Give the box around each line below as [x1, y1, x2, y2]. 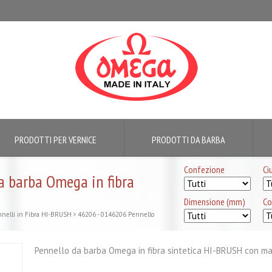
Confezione [184, 163, 225, 175]
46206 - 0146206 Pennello [78, 210, 154, 219]
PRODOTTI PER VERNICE [15, 134, 97, 146]
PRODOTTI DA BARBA [152, 134, 225, 146]
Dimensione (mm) [184, 195, 245, 208]
